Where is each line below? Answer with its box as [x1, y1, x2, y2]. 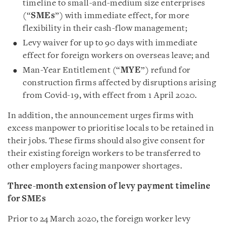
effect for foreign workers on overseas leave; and [23, 51, 210, 60]
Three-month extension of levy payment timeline [8, 182, 210, 191]
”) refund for [141, 66, 191, 75]
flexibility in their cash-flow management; [23, 24, 187, 33]
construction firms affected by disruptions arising [23, 78, 216, 87]
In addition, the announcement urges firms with [8, 111, 194, 120]
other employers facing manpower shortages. [8, 161, 182, 171]
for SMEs [8, 194, 46, 203]
